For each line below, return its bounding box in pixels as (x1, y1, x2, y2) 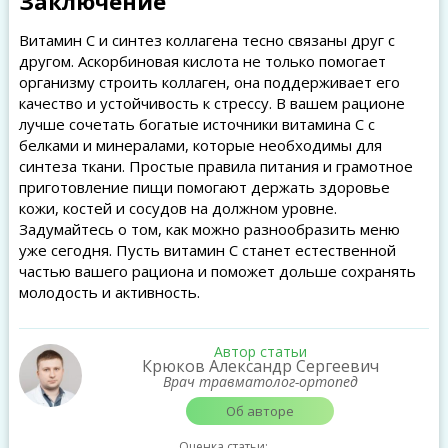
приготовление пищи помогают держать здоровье (18, 177, 390, 197)
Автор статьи (213, 342, 307, 361)
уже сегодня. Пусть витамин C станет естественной (18, 240, 396, 260)
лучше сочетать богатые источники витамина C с (18, 114, 375, 134)
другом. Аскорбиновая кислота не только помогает (18, 51, 386, 71)
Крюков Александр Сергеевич (141, 355, 379, 377)
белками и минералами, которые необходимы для (18, 135, 382, 155)
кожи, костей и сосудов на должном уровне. (18, 198, 337, 218)
